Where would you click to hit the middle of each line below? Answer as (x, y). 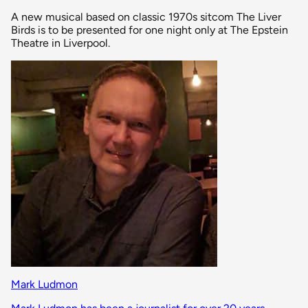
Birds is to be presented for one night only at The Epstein (150, 30)
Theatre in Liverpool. (60, 43)
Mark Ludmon (44, 284)
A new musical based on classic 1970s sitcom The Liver (146, 16)
